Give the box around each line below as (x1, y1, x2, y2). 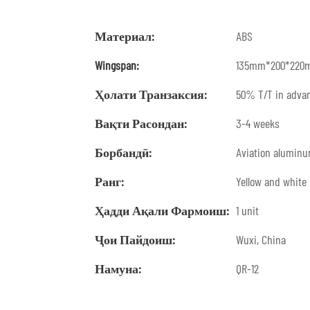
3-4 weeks (236, 115, 280, 131)
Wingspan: (95, 57, 139, 73)
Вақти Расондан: (95, 115, 187, 131)
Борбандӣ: (95, 144, 152, 160)
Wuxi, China (236, 231, 286, 247)
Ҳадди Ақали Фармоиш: (95, 202, 229, 218)
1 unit (236, 202, 259, 218)
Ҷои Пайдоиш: (95, 231, 175, 247)
